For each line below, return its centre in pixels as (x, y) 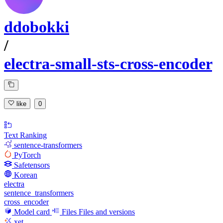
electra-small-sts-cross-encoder (108, 64)
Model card (32, 212)
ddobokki (37, 27)
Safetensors (32, 165)
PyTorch (27, 155)
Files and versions (107, 212)
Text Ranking (25, 135)
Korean (26, 175)
